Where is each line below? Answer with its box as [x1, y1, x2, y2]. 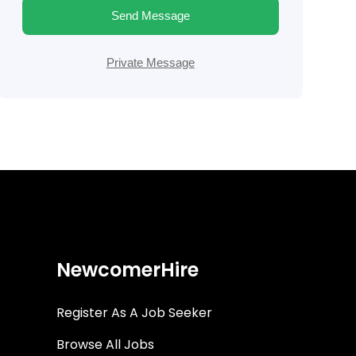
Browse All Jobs [56, 335, 155, 354]
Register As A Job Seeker [56, 304, 213, 322]
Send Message [110, 9, 190, 22]
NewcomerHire [56, 257, 199, 283]
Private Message [106, 56, 195, 69]
